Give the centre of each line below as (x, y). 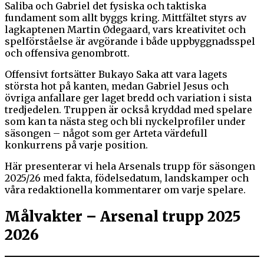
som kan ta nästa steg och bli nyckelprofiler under (125, 121)
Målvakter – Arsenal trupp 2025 (123, 216)
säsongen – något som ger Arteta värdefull (106, 133)
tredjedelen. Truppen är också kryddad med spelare (128, 109)
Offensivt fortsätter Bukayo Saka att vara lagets (116, 74)
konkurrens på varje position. (76, 145)
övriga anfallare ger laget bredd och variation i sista (128, 98)
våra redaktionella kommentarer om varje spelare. (125, 189)
